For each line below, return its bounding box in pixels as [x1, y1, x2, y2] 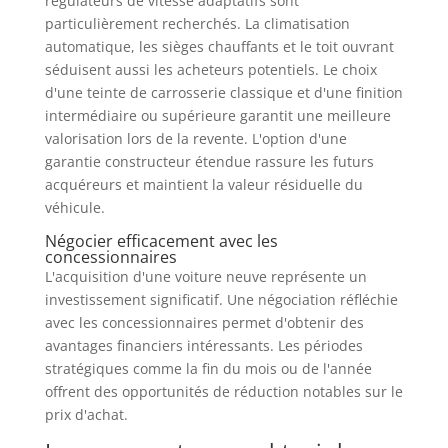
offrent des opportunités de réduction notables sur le [44, 381, 403, 401]
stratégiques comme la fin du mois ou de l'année [44, 358, 372, 378]
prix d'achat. [44, 404, 128, 424]
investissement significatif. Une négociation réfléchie [44, 289, 398, 309]
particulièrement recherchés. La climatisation [44, 13, 350, 33]
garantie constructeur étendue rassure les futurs [44, 151, 374, 171]
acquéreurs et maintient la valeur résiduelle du [44, 174, 363, 194]
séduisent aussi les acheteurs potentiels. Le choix [44, 59, 377, 79]
